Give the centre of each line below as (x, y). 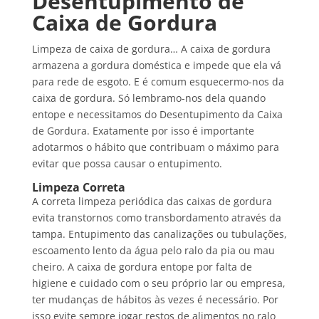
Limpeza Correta (78, 188)
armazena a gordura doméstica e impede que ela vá (156, 66)
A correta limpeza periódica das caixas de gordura (152, 202)
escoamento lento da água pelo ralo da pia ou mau (153, 251)
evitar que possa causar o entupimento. (127, 164)
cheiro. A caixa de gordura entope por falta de (142, 267)
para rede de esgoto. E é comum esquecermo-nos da (158, 82)
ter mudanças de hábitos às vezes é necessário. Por (155, 300)
